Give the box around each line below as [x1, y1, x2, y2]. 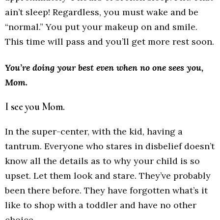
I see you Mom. [5, 100, 65, 113]
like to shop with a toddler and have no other [5, 199, 196, 211]
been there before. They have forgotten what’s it [5, 184, 208, 196]
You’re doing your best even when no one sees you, [5, 61, 203, 73]
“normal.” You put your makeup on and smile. [5, 21, 197, 33]
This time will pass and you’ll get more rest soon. [5, 36, 214, 48]
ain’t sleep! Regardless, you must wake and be [5, 6, 198, 18]
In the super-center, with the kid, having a [5, 125, 183, 137]
